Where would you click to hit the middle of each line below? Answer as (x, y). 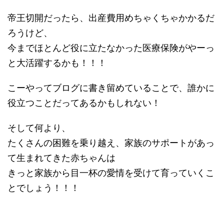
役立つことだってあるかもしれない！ (84, 103)
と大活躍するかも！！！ (57, 63)
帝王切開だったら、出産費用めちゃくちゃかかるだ (111, 18)
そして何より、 (39, 128)
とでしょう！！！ (43, 188)
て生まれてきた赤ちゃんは (61, 158)
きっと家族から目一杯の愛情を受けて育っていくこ (111, 173)
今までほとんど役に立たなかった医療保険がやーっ (111, 48)
